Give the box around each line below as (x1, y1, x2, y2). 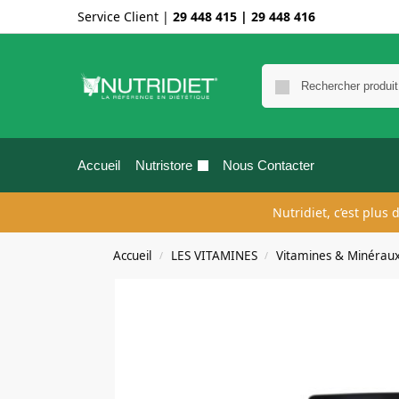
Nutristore (134, 158, 192, 173)
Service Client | (77, 8, 173, 25)
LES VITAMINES (170, 248, 257, 264)
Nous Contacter (223, 158, 314, 173)
